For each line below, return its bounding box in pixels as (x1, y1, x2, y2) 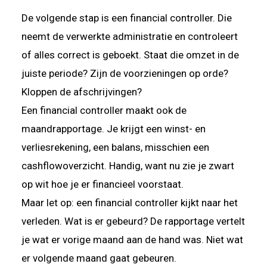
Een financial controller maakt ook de (21, 104, 187, 116)
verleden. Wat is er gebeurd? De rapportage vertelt (21, 215, 245, 227)
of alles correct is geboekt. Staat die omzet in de (21, 48, 239, 61)
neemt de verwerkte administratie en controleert (21, 30, 238, 42)
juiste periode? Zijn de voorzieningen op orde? (21, 67, 228, 79)
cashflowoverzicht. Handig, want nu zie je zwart (21, 159, 234, 172)
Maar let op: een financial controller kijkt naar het (21, 196, 238, 209)
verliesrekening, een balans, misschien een (21, 141, 209, 153)
